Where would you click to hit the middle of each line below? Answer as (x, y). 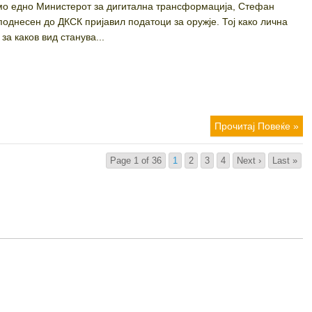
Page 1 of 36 (135, 161)
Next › (249, 161)
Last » (284, 161)
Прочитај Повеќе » (256, 126)
